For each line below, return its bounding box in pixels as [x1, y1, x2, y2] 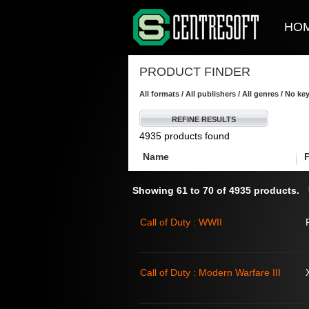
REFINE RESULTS [172, 115, 236, 123]
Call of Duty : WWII [140, 217, 222, 228]
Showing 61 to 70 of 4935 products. [132, 185, 299, 196]
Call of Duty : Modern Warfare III [140, 267, 281, 278]
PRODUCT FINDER [139, 65, 250, 79]
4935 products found [139, 130, 230, 141]
